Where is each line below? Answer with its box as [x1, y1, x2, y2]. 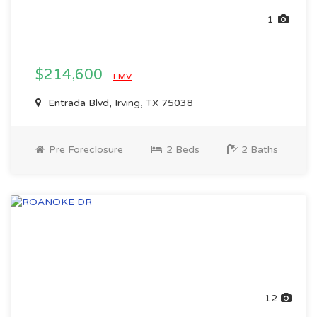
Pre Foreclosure [46, 144, 123, 156]
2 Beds [163, 144, 200, 156]
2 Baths [238, 144, 278, 156]
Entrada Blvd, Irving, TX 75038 [45, 97, 193, 109]
